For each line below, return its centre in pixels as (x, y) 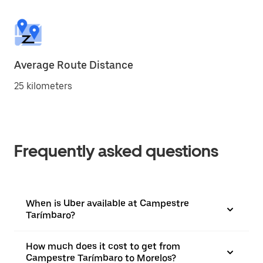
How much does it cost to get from (103, 246)
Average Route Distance (74, 65)
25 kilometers (43, 86)
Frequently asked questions (116, 151)
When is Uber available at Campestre (107, 203)
